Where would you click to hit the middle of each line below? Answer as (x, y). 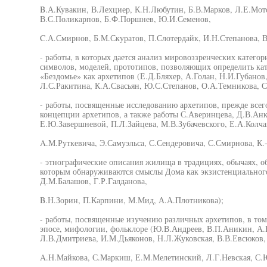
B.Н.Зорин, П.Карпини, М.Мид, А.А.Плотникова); (131, 200)
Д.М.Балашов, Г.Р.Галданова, (93, 181)
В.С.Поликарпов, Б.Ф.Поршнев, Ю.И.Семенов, (125, 19)
